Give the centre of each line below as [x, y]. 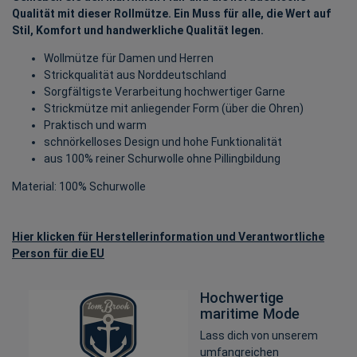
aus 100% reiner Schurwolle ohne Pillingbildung [162, 158]
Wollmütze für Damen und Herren [129, 58]
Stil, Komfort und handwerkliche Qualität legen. [138, 30]
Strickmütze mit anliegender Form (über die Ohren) [174, 108]
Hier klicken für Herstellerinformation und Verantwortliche [168, 236]
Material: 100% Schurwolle [79, 186]
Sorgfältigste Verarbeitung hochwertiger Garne [165, 91]
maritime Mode [250, 313]
